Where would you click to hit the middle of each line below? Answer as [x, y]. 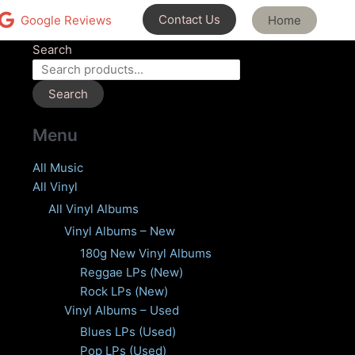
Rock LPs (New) [124, 291]
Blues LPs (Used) [128, 332]
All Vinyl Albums [93, 209]
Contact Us [189, 19]
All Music [57, 168]
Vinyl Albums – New [119, 231]
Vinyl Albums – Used [121, 310]
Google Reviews [66, 20]
